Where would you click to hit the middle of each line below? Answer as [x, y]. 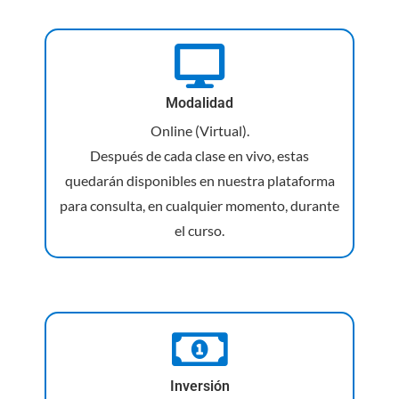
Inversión [199, 386]
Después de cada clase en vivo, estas [199, 155]
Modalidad [199, 102]
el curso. [199, 230]
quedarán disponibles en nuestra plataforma [199, 180]
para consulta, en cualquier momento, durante [199, 205]
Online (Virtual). [199, 130]
